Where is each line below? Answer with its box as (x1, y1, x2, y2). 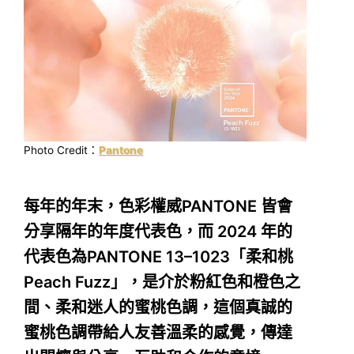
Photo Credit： (24, 143, 99, 156)
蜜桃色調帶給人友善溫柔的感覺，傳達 (24, 322, 292, 342)
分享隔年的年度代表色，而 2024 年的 (24, 221, 292, 241)
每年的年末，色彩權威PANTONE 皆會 (24, 196, 292, 216)
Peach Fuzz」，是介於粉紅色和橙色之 (24, 272, 300, 292)
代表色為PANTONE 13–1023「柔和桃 (24, 247, 293, 266)
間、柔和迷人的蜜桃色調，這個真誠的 (24, 297, 292, 317)
